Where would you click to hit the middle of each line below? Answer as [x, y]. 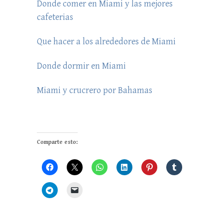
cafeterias [55, 17]
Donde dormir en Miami [81, 66]
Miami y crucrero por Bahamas [95, 90]
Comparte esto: [57, 142]
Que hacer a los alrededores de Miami [106, 41]
